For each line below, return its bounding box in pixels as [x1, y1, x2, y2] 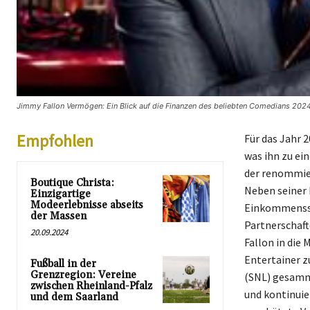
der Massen [30, 210, 86, 224]
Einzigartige [30, 188, 91, 201]
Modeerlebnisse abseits [30, 199, 143, 212]
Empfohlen [17, 130, 93, 152]
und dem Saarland [30, 291, 118, 304]
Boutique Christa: [30, 176, 114, 190]
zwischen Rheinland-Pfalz [30, 280, 152, 293]
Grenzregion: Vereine [30, 268, 136, 282]
